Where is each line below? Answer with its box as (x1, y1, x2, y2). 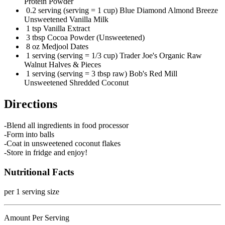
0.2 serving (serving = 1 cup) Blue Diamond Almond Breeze (24, 6, 218, 15)
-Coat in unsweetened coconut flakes (4, 139, 121, 148)
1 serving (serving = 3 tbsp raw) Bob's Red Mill (24, 69, 177, 78)
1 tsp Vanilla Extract (24, 24, 90, 33)
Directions (4, 97, 57, 111)
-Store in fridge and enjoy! (4, 148, 87, 157)
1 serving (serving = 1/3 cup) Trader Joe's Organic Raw (24, 51, 202, 60)
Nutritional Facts (4, 166, 74, 177)
